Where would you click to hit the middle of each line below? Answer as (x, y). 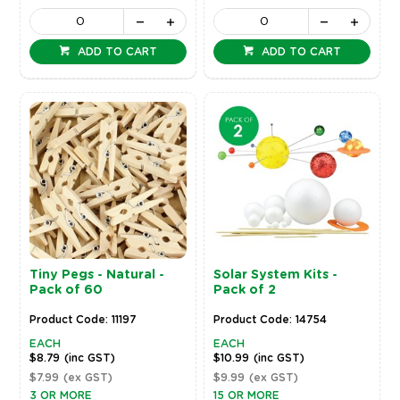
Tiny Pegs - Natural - (96, 275)
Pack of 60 (66, 291)
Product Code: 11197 (82, 320)
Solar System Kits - (276, 275)
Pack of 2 (245, 291)
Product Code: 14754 (271, 320)
